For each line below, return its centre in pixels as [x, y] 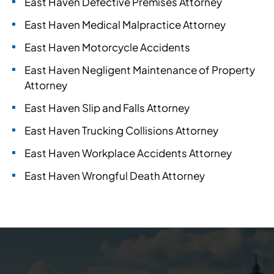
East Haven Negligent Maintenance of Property [140, 70]
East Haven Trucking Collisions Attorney [121, 130]
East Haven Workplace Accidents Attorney [128, 153]
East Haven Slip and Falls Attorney [107, 108]
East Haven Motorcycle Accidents [107, 47]
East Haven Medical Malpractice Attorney [125, 24]
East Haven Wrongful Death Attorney [115, 176]
